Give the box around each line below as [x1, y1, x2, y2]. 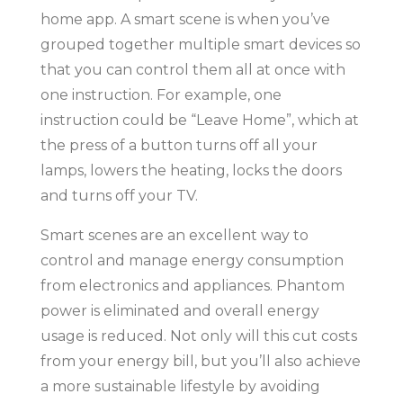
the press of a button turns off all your [40, 136, 318, 154]
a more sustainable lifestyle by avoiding [40, 377, 320, 395]
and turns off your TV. [40, 186, 198, 204]
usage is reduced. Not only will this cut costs [40, 327, 357, 345]
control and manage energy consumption [40, 251, 344, 269]
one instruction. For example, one [40, 85, 282, 103]
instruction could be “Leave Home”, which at [40, 111, 359, 129]
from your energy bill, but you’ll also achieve [40, 352, 361, 370]
